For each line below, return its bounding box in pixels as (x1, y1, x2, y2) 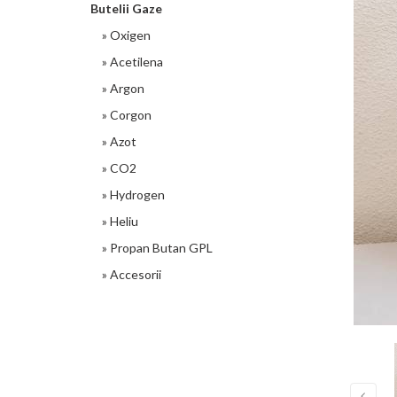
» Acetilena (97, 54, 163, 69)
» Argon (97, 81, 144, 96)
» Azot (97, 134, 136, 149)
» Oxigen (97, 27, 151, 43)
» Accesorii (97, 267, 161, 282)
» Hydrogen (97, 187, 165, 202)
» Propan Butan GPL (97, 240, 213, 255)
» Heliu (97, 214, 138, 229)
